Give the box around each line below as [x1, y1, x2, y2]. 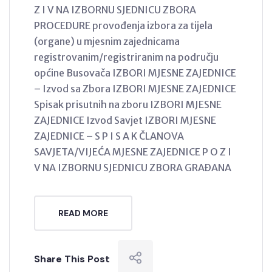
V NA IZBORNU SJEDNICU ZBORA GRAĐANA [34, 161, 235, 174]
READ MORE [58, 207, 108, 219]
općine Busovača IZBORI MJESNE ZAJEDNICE [34, 66, 236, 79]
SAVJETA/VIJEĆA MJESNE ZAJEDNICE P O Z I [34, 145, 231, 158]
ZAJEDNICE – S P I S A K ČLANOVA [34, 129, 184, 142]
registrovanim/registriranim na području [34, 50, 219, 63]
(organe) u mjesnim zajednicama [34, 35, 180, 47]
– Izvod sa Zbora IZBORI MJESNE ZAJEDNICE [34, 82, 236, 95]
